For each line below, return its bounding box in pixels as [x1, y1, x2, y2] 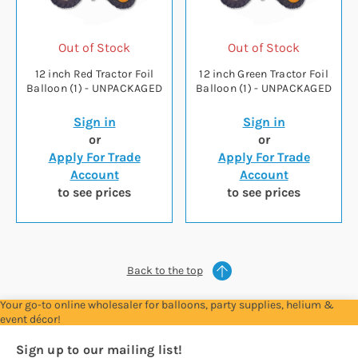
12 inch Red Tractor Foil [34, 67, 154, 82]
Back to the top [126, 264, 203, 278]
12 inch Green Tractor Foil [199, 67, 328, 82]
